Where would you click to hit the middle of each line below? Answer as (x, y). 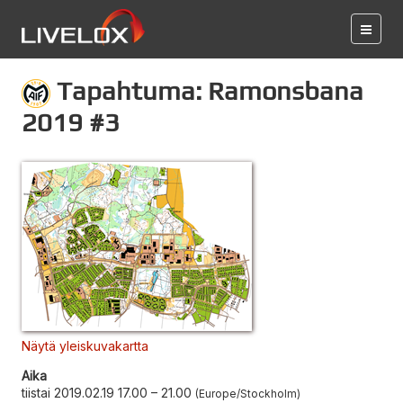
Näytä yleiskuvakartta (85, 345)
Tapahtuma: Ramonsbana (207, 90)
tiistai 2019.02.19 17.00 (85, 392)
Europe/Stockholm (248, 393)
